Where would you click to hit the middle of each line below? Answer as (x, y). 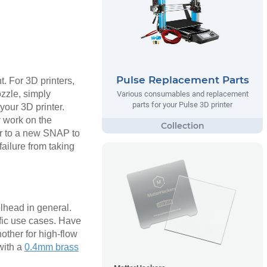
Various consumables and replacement (182, 94)
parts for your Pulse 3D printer (182, 105)
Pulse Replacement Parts (182, 80)
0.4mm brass (52, 247)
